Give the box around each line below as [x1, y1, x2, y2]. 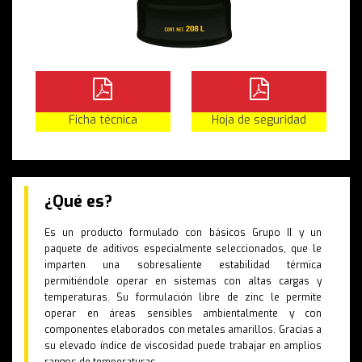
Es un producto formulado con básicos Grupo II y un [44, 226, 322, 240]
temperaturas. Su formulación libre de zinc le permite [44, 291, 322, 305]
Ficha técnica [68, 112, 137, 128]
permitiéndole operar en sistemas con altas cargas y [44, 275, 322, 288]
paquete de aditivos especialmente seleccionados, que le [44, 242, 322, 256]
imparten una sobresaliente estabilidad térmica [44, 259, 322, 272]
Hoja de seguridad [212, 112, 307, 128]
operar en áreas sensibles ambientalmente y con [44, 307, 322, 321]
